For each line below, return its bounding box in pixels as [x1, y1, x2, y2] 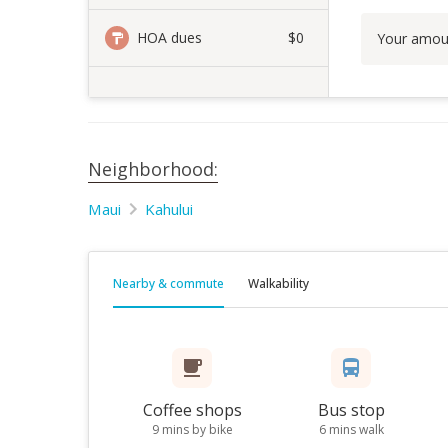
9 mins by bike [151, 421, 233, 438]
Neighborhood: [88, 157, 218, 181]
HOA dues [137, 28, 202, 47]
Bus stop [317, 399, 385, 421]
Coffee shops [142, 399, 242, 421]
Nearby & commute [113, 275, 224, 292]
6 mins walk [318, 421, 384, 438]
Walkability [248, 275, 309, 292]
